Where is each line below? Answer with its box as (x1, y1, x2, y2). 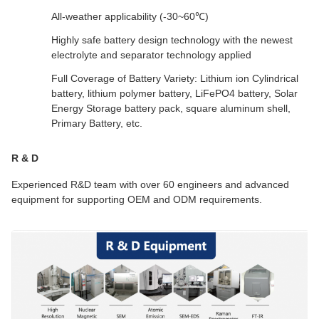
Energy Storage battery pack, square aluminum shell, (51, 103, 291, 115)
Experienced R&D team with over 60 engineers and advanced (11, 179, 289, 191)
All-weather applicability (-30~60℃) (51, 11, 209, 23)
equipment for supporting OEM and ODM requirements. (11, 194, 262, 206)
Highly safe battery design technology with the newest (51, 34, 293, 46)
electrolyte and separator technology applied (51, 49, 251, 61)
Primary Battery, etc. (51, 117, 142, 130)
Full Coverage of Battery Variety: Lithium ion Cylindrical (51, 73, 298, 85)
